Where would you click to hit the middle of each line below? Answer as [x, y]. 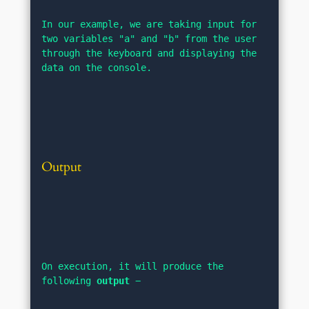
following [69, 281]
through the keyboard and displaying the [149, 53]
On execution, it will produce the [133, 267]
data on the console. [97, 68]
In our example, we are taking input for [149, 24]
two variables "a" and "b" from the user [149, 39]
